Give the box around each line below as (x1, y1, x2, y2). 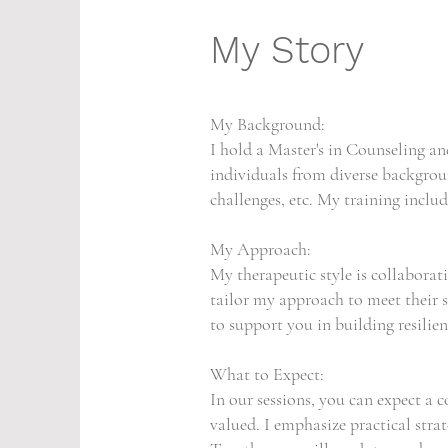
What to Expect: (210, 363, 324, 385)
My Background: (210, 113, 325, 135)
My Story (210, 28, 364, 72)
